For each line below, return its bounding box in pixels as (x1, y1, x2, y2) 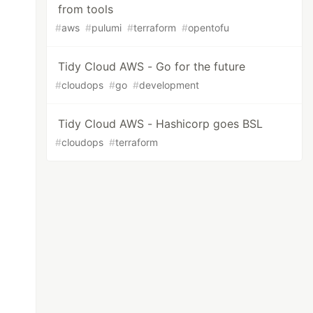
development (139, 79, 200, 91)
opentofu (188, 22, 230, 34)
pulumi (92, 22, 122, 34)
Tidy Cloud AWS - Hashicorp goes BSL (58, 117, 263, 131)
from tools (58, 2, 114, 16)
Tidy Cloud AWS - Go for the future (58, 59, 246, 73)
